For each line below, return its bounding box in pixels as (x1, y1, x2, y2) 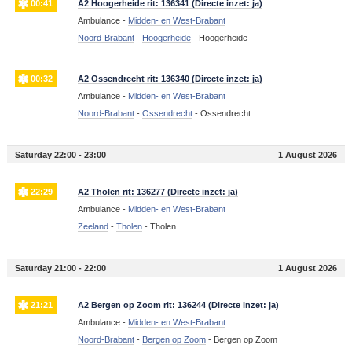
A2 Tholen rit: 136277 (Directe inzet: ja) (77, 187, 238, 197)
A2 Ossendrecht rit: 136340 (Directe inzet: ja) (77, 74, 262, 84)
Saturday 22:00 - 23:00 (14, 150, 106, 160)
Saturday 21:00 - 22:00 (14, 263, 106, 273)
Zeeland (77, 222, 108, 232)
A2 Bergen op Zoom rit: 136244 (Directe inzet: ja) (77, 300, 279, 310)
